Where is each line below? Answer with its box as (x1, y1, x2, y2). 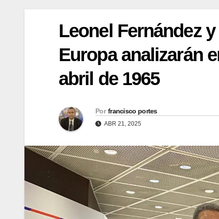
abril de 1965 (59, 68, 160, 89)
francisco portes (108, 107, 157, 115)
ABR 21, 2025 (103, 120, 141, 128)
